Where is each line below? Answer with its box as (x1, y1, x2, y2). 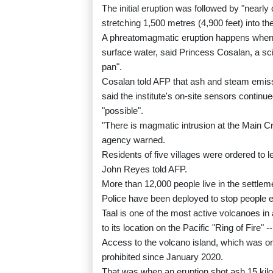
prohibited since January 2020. (102, 251, 223, 262)
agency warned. (102, 134, 165, 145)
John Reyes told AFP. (102, 163, 187, 174)
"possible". (102, 105, 143, 116)
